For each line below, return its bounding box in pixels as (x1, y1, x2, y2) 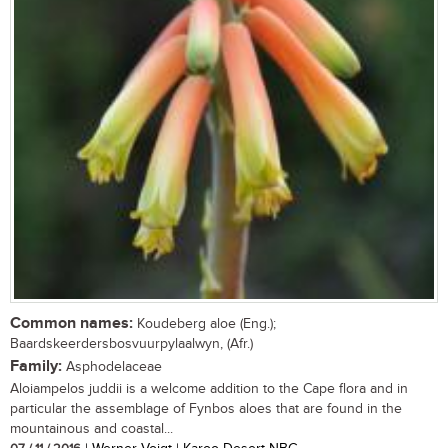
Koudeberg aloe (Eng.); (133, 315, 276, 332)
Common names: (10, 313, 133, 333)
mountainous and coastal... (10, 420, 173, 437)
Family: (10, 356, 62, 376)
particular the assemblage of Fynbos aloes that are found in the (10, 400, 402, 417)
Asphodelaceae (62, 358, 162, 375)
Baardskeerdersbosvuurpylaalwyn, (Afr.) (10, 335, 253, 352)
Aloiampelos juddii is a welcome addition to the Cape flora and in (10, 380, 408, 397)
